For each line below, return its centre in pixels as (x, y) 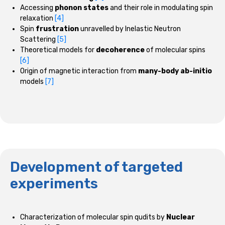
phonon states (82, 8)
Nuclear (181, 217)
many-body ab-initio (175, 71)
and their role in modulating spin (161, 8)
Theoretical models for (58, 50)
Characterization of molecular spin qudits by (93, 217)
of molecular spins (175, 50)
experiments (54, 183)
